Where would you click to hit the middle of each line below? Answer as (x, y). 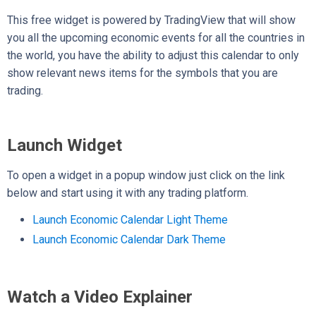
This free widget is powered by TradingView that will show (151, 20)
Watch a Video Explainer (100, 297)
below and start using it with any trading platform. (128, 193)
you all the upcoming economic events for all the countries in (156, 37)
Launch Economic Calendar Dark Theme (129, 239)
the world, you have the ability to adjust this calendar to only (153, 55)
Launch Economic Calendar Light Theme (130, 219)
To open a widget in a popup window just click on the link (146, 175)
